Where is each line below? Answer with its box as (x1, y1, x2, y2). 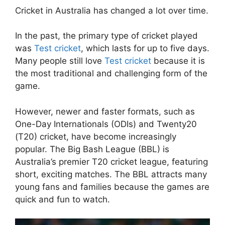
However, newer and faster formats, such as (15, 106, 195, 117)
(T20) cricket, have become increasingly (15, 131, 176, 142)
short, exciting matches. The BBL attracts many (15, 169, 207, 179)
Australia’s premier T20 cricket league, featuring (15, 156, 208, 167)
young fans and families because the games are (15, 181, 209, 192)
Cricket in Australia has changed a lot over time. (15, 5, 208, 16)
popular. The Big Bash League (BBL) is (15, 144, 169, 154)
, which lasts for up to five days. (81, 43, 209, 54)
